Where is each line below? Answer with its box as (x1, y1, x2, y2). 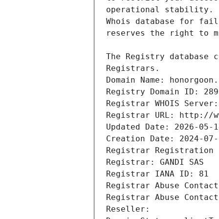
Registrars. (106, 64, 160, 73)
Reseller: (106, 204, 155, 214)
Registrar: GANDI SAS (106, 157, 204, 167)
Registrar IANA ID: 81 (106, 169, 209, 179)
